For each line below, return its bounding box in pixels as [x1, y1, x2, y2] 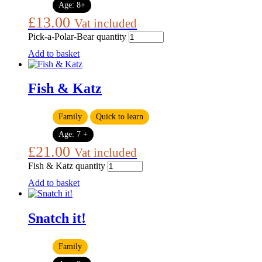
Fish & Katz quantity [28, 161, 105, 171]
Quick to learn [96, 112, 143, 122]
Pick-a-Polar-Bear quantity [28, 31, 126, 42]
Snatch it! [28, 211, 86, 226]
